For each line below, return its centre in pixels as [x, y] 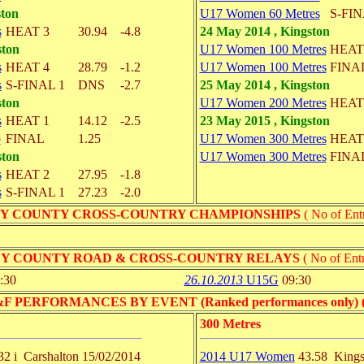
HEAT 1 [27, 121]
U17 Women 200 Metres [263, 103]
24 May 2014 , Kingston [264, 31]
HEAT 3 [27, 31]
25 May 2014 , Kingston [264, 85]
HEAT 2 [27, 174]
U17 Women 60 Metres [260, 13]
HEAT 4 [27, 67]
